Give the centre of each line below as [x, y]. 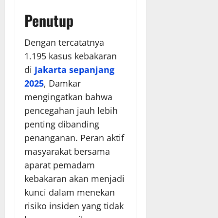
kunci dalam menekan [70, 192]
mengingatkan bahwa [68, 97]
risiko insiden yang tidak [74, 206]
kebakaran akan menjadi [74, 178]
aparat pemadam [60, 165]
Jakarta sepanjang [74, 69]
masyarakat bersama [67, 151]
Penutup [49, 20]
